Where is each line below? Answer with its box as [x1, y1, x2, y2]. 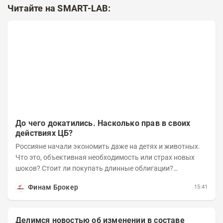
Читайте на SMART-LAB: [7, 3, 111, 13]
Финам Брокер [28, 183, 79, 191]
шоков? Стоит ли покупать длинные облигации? [15, 164, 173, 172]
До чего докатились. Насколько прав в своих [15, 118, 191, 128]
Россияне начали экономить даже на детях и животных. [15, 142, 200, 150]
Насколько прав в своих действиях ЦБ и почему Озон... [15, 175, 196, 183]
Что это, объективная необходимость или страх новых [15, 153, 195, 161]
